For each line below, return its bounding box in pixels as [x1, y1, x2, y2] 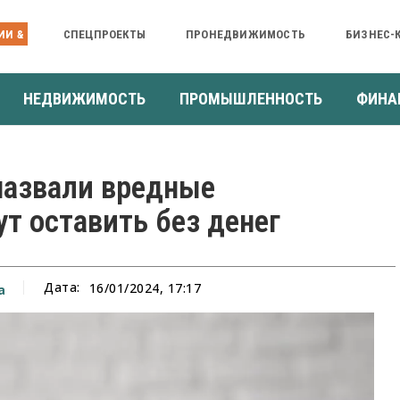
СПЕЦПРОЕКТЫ [62, 27, 146, 41]
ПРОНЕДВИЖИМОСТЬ [185, 27, 305, 41]
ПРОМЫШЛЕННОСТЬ [179, 88, 322, 108]
